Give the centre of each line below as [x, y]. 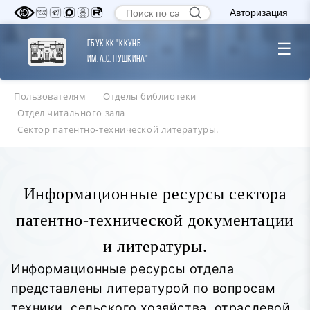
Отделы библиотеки [150, 96]
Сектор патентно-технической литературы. [118, 130]
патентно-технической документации [155, 220]
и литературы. [155, 247]
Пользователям [50, 96]
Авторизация [259, 12]
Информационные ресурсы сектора [155, 194]
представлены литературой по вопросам [144, 289]
